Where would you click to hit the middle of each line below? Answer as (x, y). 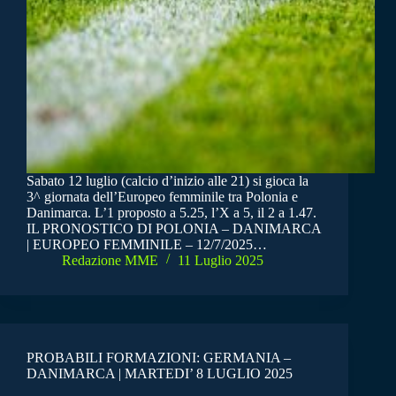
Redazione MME (110, 260)
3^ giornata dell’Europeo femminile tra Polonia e (162, 196)
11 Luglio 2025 (221, 260)
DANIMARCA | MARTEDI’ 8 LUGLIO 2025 (160, 373)
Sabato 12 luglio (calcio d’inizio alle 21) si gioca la (168, 180)
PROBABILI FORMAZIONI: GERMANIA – (159, 357)
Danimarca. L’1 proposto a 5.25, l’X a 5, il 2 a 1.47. (171, 212)
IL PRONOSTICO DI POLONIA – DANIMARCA (174, 228)
